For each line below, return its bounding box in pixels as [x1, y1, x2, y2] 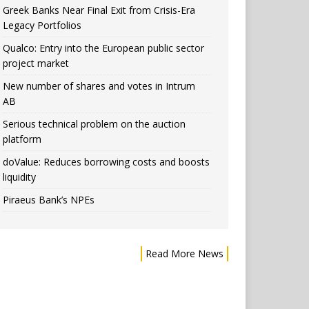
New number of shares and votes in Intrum [3, 79, 196, 93]
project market [3, 57, 70, 70]
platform [3, 132, 42, 146]
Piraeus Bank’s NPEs [3, 193, 95, 207]
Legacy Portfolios [3, 19, 82, 32]
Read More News [145, 247, 223, 261]
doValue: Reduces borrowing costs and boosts [3, 155, 210, 169]
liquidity [3, 170, 37, 184]
